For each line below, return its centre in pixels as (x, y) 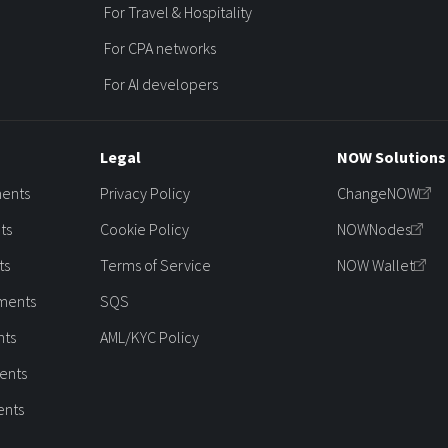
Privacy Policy (144, 192)
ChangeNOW (378, 192)
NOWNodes (374, 228)
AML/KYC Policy (149, 336)
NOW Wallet (376, 264)
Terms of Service (155, 264)
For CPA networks (160, 47)
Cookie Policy (144, 228)
